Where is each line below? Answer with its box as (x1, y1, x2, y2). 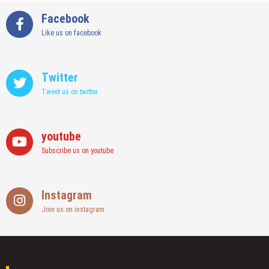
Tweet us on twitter (41, 88, 98, 97)
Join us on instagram (41, 205, 104, 214)
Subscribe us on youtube (41, 147, 113, 156)
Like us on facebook (41, 29, 101, 38)
